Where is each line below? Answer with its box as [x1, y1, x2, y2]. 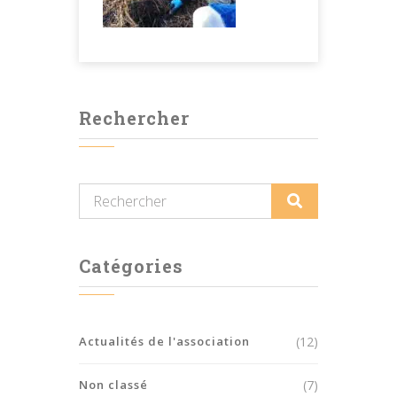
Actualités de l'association [79, 332, 250, 349]
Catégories [79, 253, 183, 277]
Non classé [79, 376, 148, 393]
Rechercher [79, 105, 190, 129]
